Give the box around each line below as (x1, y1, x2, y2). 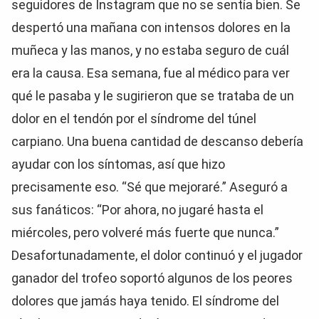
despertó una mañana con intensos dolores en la (11, 20, 291, 35)
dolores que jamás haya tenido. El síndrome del (11, 293, 279, 308)
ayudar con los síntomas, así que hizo (11, 157, 225, 172)
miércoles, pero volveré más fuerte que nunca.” (11, 225, 279, 240)
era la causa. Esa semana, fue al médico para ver (11, 66, 290, 80)
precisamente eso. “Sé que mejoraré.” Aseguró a (11, 179, 288, 194)
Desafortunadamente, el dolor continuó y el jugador (11, 248, 303, 263)
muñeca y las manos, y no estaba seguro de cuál (11, 43, 289, 58)
